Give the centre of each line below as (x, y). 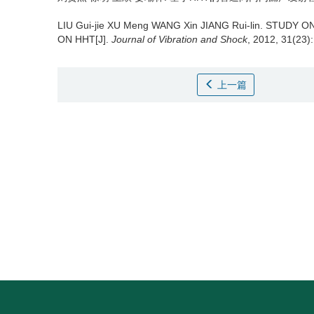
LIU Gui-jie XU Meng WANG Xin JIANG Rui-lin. (162, 25)
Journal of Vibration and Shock (179, 39)
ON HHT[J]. (84, 39)
